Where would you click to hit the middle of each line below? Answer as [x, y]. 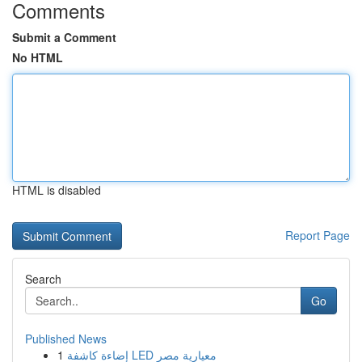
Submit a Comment [64, 37]
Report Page [318, 235]
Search [43, 279]
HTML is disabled [57, 190]
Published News [66, 339]
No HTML [38, 57]
